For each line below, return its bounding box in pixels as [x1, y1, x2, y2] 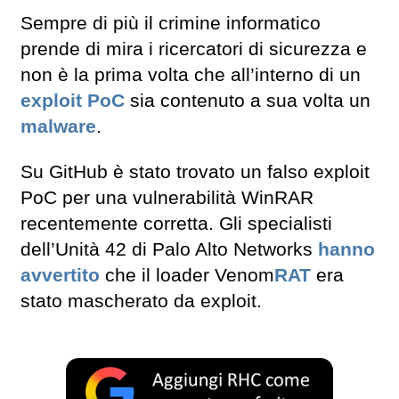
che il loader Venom [100, 264, 274, 286]
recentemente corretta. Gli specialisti [20, 212, 332, 234]
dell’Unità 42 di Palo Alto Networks [20, 238, 318, 260]
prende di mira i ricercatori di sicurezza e [20, 38, 367, 61]
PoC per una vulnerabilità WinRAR [20, 186, 313, 208]
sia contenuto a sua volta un [125, 90, 370, 112]
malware [20, 116, 96, 138]
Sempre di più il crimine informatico [20, 12, 321, 35]
